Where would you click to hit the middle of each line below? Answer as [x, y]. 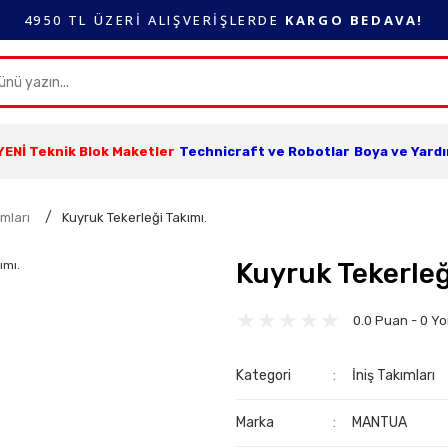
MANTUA [380, 422]
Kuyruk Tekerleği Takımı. [134, 217]
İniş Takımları [394, 375]
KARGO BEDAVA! [355, 19]
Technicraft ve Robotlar [264, 151]
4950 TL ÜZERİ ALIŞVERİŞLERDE [154, 19]
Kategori [263, 375]
